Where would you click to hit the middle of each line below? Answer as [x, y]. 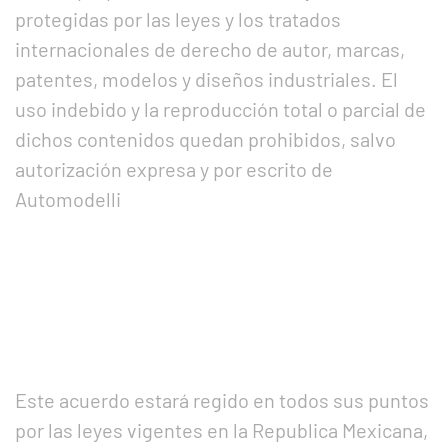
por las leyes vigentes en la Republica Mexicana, [221, 430]
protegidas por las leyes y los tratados [178, 19]
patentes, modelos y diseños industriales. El [206, 79]
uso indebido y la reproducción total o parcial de [220, 109]
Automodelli [68, 199]
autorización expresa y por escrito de [174, 169]
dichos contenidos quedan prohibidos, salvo [205, 139]
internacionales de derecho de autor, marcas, [210, 49]
